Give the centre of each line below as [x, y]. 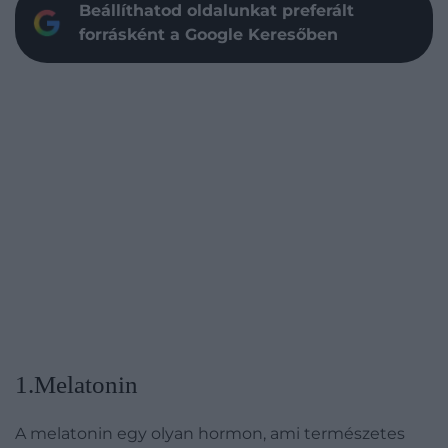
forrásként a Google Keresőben [208, 34]
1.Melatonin [76, 384]
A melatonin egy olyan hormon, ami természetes [210, 433]
